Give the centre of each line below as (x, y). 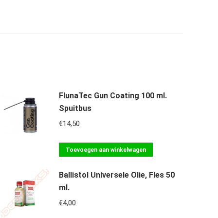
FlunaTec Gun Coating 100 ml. (113, 96)
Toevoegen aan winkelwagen (106, 150)
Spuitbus (75, 108)
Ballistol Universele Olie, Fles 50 (117, 175)
